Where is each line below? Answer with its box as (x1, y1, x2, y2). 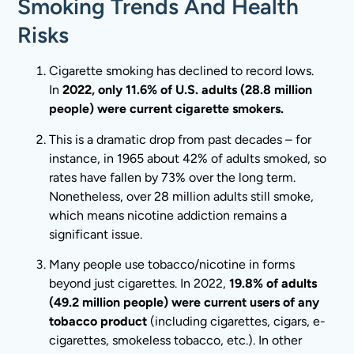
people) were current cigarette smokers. (49, 101, 284, 117)
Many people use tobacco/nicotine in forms (49, 257, 296, 273)
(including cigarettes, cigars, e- (147, 314, 326, 330)
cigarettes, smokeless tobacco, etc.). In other (49, 333, 303, 348)
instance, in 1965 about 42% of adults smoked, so (49, 150, 327, 166)
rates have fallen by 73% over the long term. (49, 169, 296, 185)
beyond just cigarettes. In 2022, (49, 276, 230, 292)
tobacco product (49, 314, 148, 330)
